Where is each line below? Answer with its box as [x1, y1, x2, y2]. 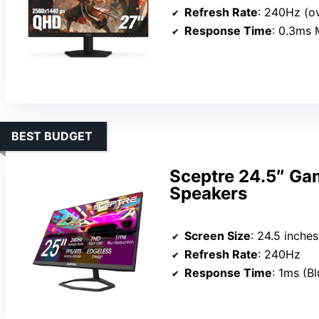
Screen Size [184, 229, 251, 244]
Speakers [169, 183, 247, 204]
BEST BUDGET [11, 129, 93, 144]
